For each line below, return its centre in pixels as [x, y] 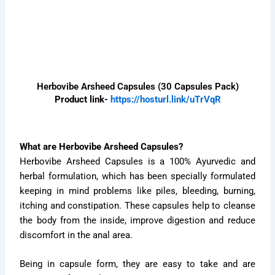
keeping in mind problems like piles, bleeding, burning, [137, 191]
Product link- [81, 99]
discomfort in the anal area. [76, 235]
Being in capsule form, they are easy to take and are [137, 264]
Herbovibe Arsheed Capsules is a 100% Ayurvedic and [137, 162]
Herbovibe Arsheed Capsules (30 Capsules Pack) [137, 86]
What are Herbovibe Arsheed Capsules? [102, 147]
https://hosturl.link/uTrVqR [164, 99]
